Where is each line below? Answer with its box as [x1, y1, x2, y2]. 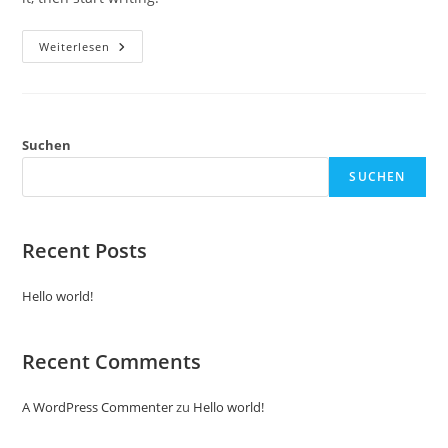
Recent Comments [22, 348, 202, 375]
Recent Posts [22, 237, 148, 264]
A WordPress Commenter [22, 398, 174, 416]
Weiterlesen [39, 39, 111, 54]
